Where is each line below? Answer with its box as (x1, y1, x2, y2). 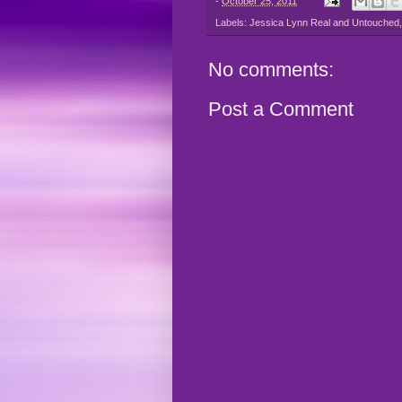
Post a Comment (208, 98, 354, 121)
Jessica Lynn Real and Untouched (249, 17, 399, 29)
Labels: (215, 17, 249, 29)
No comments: (208, 58, 334, 82)
